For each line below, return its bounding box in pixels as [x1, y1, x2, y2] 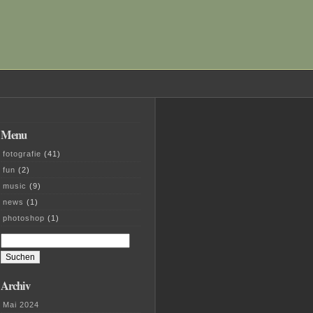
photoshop [3, 214, 45, 223]
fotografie [3, 150, 41, 159]
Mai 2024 [3, 300, 39, 310]
